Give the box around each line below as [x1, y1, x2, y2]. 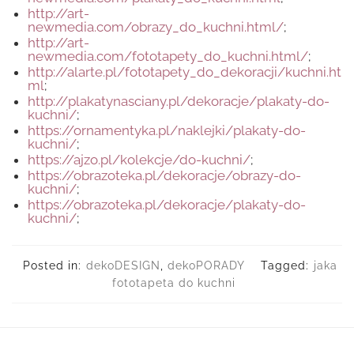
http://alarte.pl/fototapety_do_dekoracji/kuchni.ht [28, 64, 341, 81]
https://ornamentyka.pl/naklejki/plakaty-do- [28, 122, 306, 139]
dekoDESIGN [86, 258, 160, 272]
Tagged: [261, 258, 309, 272]
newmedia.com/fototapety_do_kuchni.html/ [28, 48, 308, 65]
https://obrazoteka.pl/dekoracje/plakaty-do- [28, 197, 306, 213]
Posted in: [23, 258, 81, 272]
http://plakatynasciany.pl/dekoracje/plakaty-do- [28, 93, 330, 110]
